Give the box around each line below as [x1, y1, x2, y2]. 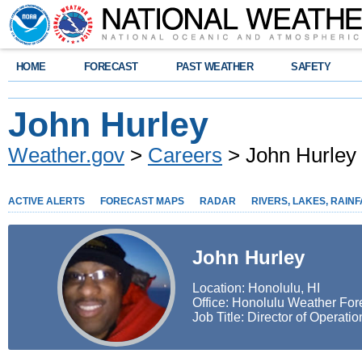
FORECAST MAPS [100, 196, 184, 207]
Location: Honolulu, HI [192, 281, 320, 295]
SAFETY [291, 61, 331, 73]
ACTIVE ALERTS [8, 196, 85, 207]
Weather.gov [8, 144, 124, 166]
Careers [148, 144, 222, 166]
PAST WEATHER [175, 61, 254, 73]
